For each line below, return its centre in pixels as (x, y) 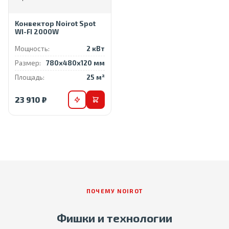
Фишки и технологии (114, 218)
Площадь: (30, 77)
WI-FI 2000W (37, 31)
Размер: (28, 63)
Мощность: (32, 49)
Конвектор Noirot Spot (55, 23)
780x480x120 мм (75, 63)
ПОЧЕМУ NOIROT (114, 191)
